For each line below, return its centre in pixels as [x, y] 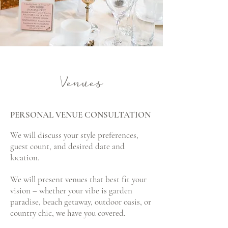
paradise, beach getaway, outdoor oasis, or [81, 202]
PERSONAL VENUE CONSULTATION [80, 115]
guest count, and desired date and [67, 146]
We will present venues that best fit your [78, 179]
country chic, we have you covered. [69, 213]
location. [25, 158]
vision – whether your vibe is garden [71, 191]
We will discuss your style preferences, [74, 135]
